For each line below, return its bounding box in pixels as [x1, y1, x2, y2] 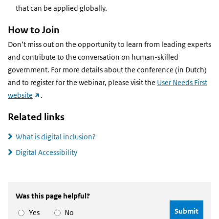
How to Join [8, 24, 60, 37]
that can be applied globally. [16, 3, 107, 13]
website [8, 91, 33, 100]
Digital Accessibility [16, 148, 77, 157]
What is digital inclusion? [16, 132, 96, 142]
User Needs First [157, 78, 207, 88]
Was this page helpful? [16, 192, 90, 201]
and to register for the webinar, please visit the [8, 78, 157, 88]
